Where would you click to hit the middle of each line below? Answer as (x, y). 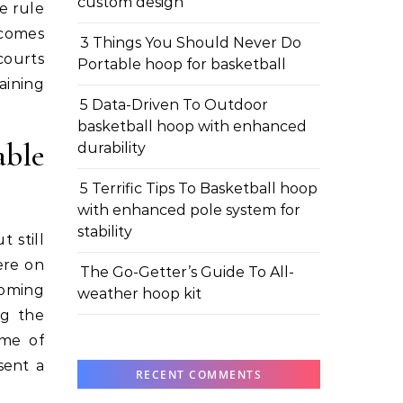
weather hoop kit (139, 294)
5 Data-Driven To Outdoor (174, 105)
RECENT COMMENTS (199, 375)
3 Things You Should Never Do (191, 43)
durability (112, 148)
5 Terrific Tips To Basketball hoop (199, 188)
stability (105, 232)
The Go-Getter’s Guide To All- (187, 272)
